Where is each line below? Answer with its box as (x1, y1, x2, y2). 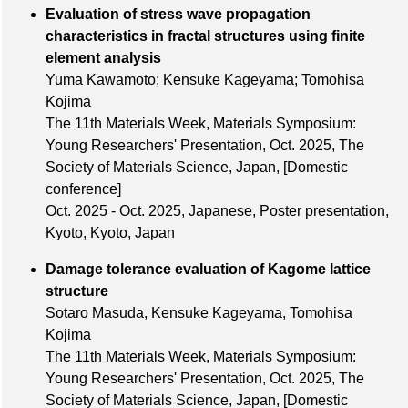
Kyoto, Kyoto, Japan (46, 225, 175, 241)
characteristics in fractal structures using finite (46, 28, 365, 45)
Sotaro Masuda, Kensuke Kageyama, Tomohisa (46, 305, 352, 321)
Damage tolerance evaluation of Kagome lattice (46, 261, 371, 278)
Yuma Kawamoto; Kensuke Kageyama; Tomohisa (46, 72, 364, 88)
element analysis (46, 50, 380, 66)
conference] (46, 181, 121, 198)
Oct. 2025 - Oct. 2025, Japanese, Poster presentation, (46, 203, 389, 219)
